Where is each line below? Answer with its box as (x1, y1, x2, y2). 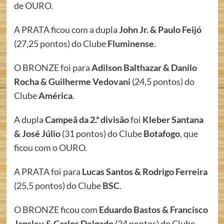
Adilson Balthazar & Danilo (91, 62, 197, 73)
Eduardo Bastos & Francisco (98, 204, 208, 215)
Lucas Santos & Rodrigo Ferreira (81, 166, 207, 177)
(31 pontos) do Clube (60, 128, 143, 139)
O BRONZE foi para (13, 62, 91, 73)
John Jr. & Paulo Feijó (118, 24, 201, 35)
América (38, 90, 72, 101)
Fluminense (107, 38, 154, 49)
